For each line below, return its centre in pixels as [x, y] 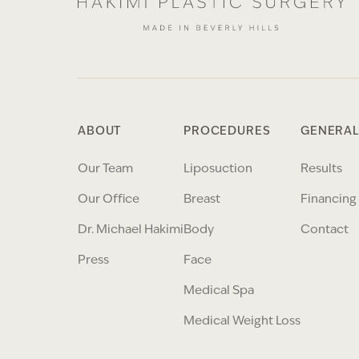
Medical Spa [219, 291]
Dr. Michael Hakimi [131, 230]
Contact [325, 230]
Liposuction [218, 169]
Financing [329, 200]
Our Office [109, 200]
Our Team [105, 169]
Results [321, 169]
